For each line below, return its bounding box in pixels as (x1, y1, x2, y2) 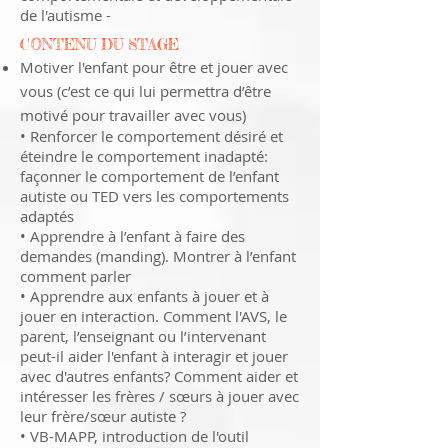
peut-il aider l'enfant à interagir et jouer (20, 346, 288, 366)
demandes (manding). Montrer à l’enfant (20, 246, 296, 266)
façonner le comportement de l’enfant (20, 166, 279, 186)
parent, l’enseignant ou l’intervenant (20, 326, 266, 346)
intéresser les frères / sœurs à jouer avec (20, 386, 299, 406)
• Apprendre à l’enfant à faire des (20, 226, 245, 246)
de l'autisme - (20, 5, 111, 25)
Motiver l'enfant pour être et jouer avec (20, 57, 288, 77)
